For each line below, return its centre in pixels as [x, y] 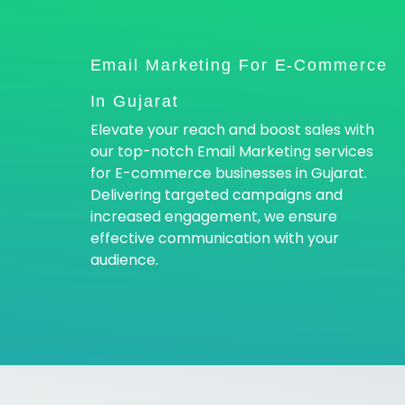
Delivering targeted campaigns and [216, 195]
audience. [124, 260]
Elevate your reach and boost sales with [232, 130]
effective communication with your [214, 239]
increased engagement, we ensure [213, 217]
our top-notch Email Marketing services [231, 152]
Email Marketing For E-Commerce [239, 66]
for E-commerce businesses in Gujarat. [228, 174]
